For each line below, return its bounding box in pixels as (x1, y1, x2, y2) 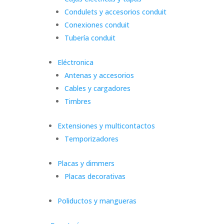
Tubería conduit (64, 32, 116, 42)
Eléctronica (57, 57, 94, 67)
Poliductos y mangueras (57, 195, 137, 205)
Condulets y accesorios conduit (64, 6, 167, 16)
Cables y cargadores (64, 83, 131, 93)
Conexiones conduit (64, 19, 130, 29)
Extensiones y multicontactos (57, 120, 155, 130)
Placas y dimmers (57, 158, 115, 168)
